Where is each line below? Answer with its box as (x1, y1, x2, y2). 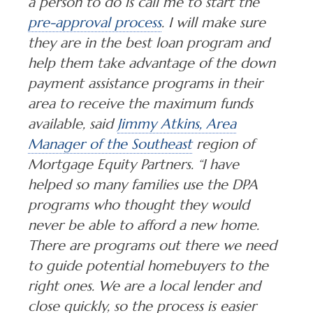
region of (191, 135, 254, 153)
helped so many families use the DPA (27, 175, 258, 194)
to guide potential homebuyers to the (27, 256, 268, 275)
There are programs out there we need (27, 236, 277, 254)
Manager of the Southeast (27, 135, 192, 153)
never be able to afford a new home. (27, 216, 259, 234)
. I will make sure (161, 13, 265, 31)
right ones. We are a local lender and (27, 277, 261, 295)
